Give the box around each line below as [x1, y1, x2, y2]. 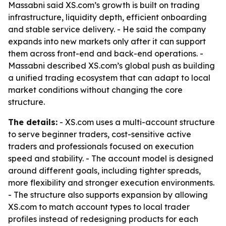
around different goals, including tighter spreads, [8, 165, 201, 176]
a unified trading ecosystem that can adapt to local [8, 73, 210, 83]
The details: [8, 117, 58, 127]
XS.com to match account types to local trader [8, 202, 190, 212]
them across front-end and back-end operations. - [8, 48, 203, 59]
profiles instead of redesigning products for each [8, 214, 198, 224]
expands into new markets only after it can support [8, 36, 206, 46]
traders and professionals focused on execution [8, 141, 194, 151]
